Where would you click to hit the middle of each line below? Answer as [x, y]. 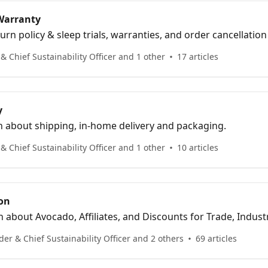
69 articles [216, 238]
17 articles [198, 56]
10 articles [198, 147]
